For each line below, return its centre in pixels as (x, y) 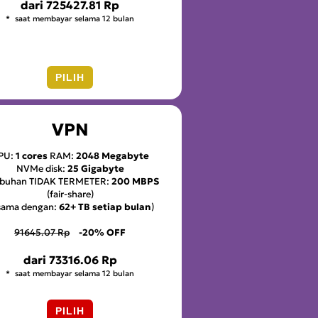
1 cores (31, 156)
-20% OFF (103, 233)
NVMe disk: (42, 169)
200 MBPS (135, 182)
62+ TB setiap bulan (105, 207)
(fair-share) (70, 194)
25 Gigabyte (95, 169)
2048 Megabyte (112, 156)
